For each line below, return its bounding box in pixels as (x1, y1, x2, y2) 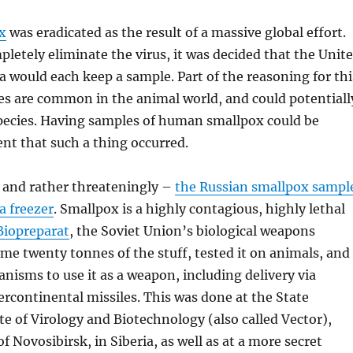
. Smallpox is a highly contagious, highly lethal (53, 200, 345, 217)
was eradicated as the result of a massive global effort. (6, 24, 346, 40)
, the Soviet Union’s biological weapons (69, 222, 315, 239)
